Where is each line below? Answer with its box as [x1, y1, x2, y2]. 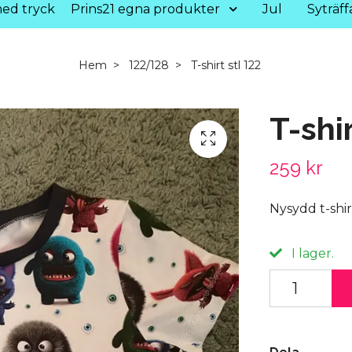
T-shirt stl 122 [188, 58, 261, 72]
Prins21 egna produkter [71, 2, 220, 16]
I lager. [288, 246, 334, 261]
